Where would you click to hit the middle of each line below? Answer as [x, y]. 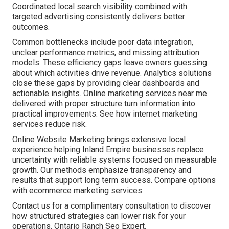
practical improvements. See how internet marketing [105, 114]
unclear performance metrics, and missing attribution [106, 53]
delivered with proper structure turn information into [104, 104]
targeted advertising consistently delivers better [99, 17]
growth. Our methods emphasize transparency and [102, 170]
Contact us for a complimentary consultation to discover [112, 206]
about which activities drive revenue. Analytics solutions [112, 73]
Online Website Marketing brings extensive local [99, 140]
